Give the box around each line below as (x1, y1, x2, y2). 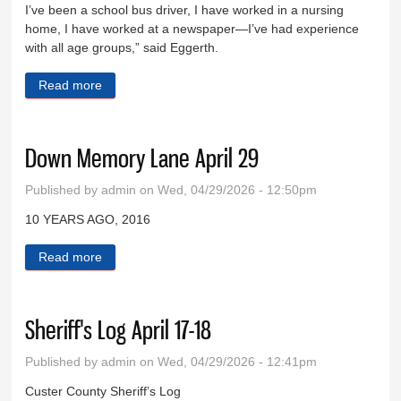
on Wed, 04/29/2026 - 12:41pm (136, 354, 318, 369)
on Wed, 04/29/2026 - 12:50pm (136, 183, 318, 198)
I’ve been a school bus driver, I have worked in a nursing (25, 3, 345, 18)
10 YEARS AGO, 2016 (25, 212, 151, 227)
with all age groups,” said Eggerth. (25, 40, 223, 55)
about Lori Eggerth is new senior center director (102, 78, 372, 93)
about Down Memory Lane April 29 (102, 249, 299, 264)
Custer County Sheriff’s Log (25, 383, 182, 398)
